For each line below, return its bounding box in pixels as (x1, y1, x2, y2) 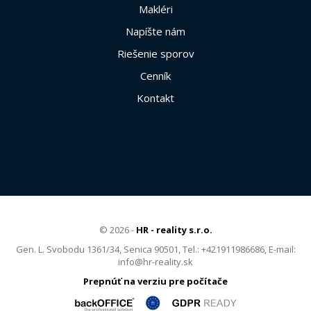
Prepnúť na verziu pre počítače (83, 275, 228, 287)
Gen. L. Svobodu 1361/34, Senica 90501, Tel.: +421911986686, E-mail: (15, 243, 296, 255)
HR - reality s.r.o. (135, 224, 212, 236)
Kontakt (137, 91, 174, 105)
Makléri (138, 2, 173, 16)
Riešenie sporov (117, 47, 194, 60)
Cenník (140, 69, 171, 83)
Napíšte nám (126, 24, 185, 38)
